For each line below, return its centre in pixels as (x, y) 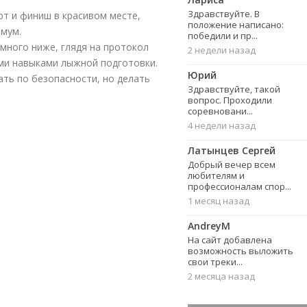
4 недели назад (222, 125)
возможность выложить (241, 251)
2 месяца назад (221, 276)
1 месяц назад (219, 201)
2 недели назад (222, 50)
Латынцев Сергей (232, 150)
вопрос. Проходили (230, 100)
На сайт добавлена (230, 240)
